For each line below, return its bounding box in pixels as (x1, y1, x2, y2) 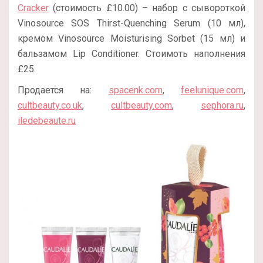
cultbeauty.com (111, 99, 172, 111)
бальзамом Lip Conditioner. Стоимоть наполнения (18, 48, 245, 59)
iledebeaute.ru (18, 114, 76, 126)
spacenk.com (108, 84, 163, 96)
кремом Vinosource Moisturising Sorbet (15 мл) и (18, 32, 245, 44)
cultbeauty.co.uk (18, 99, 82, 111)
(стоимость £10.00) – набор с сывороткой (49, 2, 245, 14)
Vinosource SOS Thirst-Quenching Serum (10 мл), (18, 17, 245, 29)
